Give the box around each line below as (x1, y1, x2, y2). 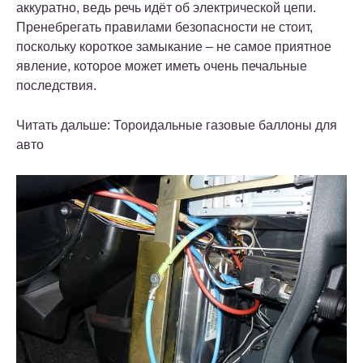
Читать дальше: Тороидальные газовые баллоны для (16, 118, 337, 133)
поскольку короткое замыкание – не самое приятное (16, 40, 331, 54)
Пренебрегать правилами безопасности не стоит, (16, 20, 313, 35)
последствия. (16, 79, 96, 93)
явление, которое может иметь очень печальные (16, 59, 307, 74)
